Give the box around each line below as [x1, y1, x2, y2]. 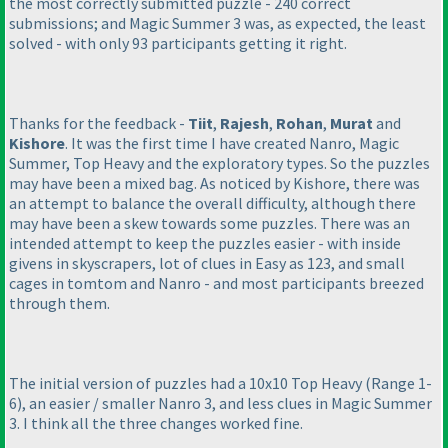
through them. [9, 293, 110, 314]
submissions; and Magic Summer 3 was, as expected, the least [9, 13, 426, 34]
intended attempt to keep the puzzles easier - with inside [9, 233, 401, 254]
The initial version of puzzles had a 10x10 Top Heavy [9, 373, 365, 394]
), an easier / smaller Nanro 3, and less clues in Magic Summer [17, 393, 432, 414]
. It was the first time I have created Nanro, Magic [65, 133, 399, 154]
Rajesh [220, 113, 269, 134]
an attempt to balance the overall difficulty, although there [9, 193, 416, 214]
